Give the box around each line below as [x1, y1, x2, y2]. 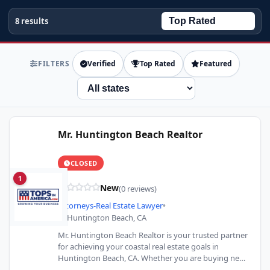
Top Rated [139, 58, 175, 69]
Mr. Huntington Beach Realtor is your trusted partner [58, 230, 248, 240]
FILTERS [37, 58, 70, 69]
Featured [199, 58, 232, 69]
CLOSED [70, 159, 98, 168]
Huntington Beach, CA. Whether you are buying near [58, 253, 246, 263]
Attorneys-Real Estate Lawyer [58, 200, 163, 211]
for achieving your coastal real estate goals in [58, 241, 219, 252]
